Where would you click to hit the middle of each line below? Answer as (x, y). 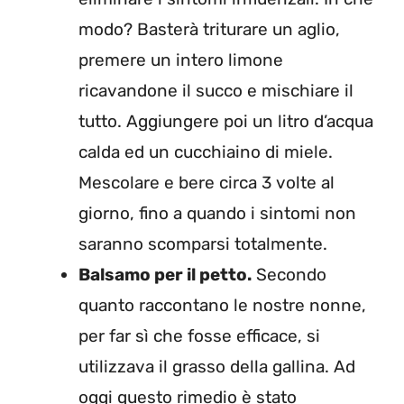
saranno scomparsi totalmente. (203, 243)
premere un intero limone (181, 60)
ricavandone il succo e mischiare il (216, 90)
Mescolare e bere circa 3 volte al (207, 182)
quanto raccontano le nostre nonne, (222, 305)
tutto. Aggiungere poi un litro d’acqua (226, 121)
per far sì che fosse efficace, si (199, 335)
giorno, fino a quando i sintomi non (217, 213)
